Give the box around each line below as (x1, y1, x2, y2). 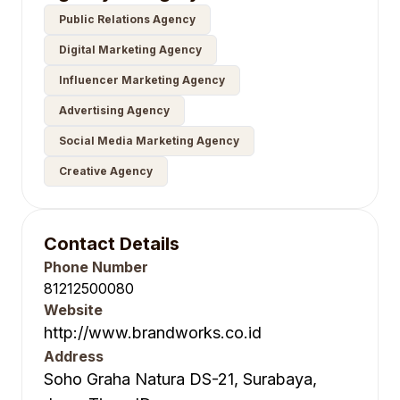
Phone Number (44, 258, 148, 276)
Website (44, 301, 103, 319)
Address (44, 347, 104, 365)
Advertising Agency (59, 104, 170, 117)
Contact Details (44, 233, 179, 254)
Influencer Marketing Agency (59, 73, 225, 87)
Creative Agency (59, 164, 153, 178)
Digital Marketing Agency (59, 43, 202, 56)
